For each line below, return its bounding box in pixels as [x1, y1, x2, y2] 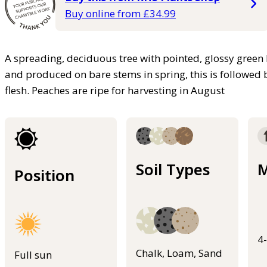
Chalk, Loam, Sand [136, 246, 222, 260]
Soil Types [136, 159, 210, 180]
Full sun [14, 248, 52, 262]
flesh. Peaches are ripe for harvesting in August [5, 83, 225, 98]
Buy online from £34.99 [65, 7, 176, 21]
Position [14, 165, 74, 186]
